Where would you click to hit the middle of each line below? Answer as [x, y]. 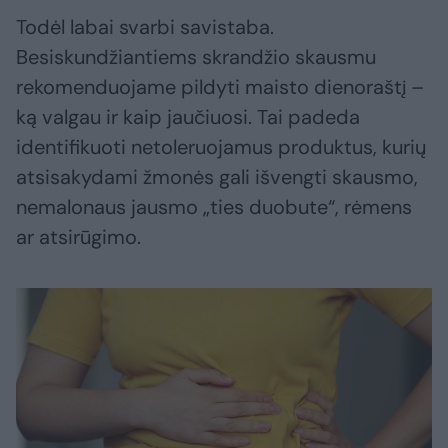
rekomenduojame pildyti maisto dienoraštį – [220, 87]
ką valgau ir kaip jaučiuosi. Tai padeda [188, 117]
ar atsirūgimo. [78, 237]
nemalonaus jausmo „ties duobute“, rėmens [214, 207]
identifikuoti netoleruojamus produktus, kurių [221, 147]
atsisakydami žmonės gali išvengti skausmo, [217, 177]
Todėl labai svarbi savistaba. [145, 27]
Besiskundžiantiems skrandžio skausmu [196, 57]
